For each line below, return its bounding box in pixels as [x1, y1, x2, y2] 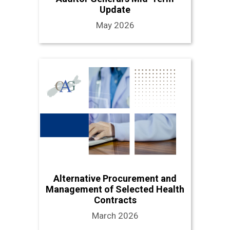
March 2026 [91, 210, 139, 221]
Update [100, 4, 130, 15]
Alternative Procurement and [53, 172, 177, 184]
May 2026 [95, 20, 135, 31]
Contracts [93, 194, 137, 205]
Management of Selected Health [46, 183, 184, 195]
